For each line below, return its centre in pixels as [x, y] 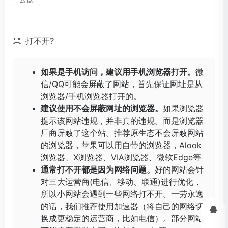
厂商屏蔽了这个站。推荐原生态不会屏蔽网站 [122, 133]
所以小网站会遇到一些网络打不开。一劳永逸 [122, 194]
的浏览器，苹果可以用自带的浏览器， [110, 145]
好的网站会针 [179, 169]
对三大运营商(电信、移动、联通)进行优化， [121, 181]
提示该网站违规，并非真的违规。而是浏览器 [122, 120]
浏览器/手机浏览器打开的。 [91, 96]
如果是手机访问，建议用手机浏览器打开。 [118, 72]
